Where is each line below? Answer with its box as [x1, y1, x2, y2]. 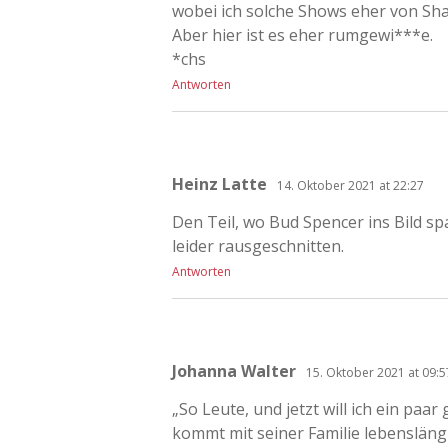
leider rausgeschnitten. [172, 234, 344, 257]
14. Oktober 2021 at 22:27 [277, 176, 424, 194]
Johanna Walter [172, 359, 296, 382]
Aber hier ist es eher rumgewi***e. [172, 23, 433, 46]
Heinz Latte [172, 172, 267, 195]
